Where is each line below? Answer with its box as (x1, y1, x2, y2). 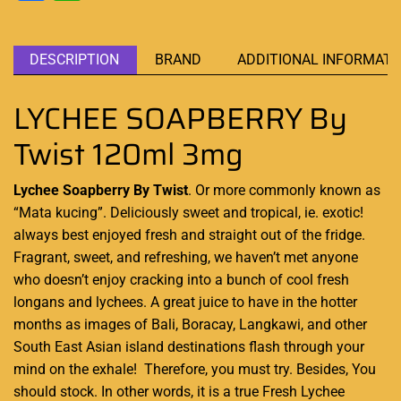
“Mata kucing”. (13, 203, 110, 221)
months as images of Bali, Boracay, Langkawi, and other (13, 315, 367, 333)
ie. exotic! (301, 203, 363, 221)
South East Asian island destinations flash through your (13, 337, 364, 355)
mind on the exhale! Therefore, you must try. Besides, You (13, 360, 376, 378)
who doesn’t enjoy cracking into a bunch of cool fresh (13, 270, 349, 288)
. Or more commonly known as (188, 181, 384, 199)
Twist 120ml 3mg (13, 131, 243, 179)
